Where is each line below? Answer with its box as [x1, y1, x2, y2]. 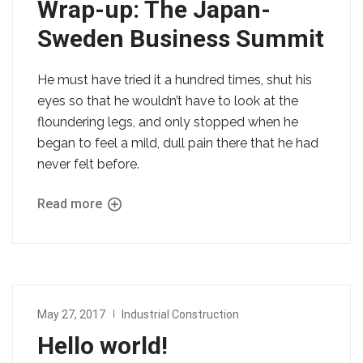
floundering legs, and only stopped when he [37, 113, 298, 130]
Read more [37, 195, 105, 211]
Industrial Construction [122, 307, 239, 321]
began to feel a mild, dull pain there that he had [37, 135, 318, 151]
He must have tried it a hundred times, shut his [37, 71, 312, 88]
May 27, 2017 [37, 307, 105, 321]
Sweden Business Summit [37, 23, 324, 53]
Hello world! [37, 331, 168, 360]
